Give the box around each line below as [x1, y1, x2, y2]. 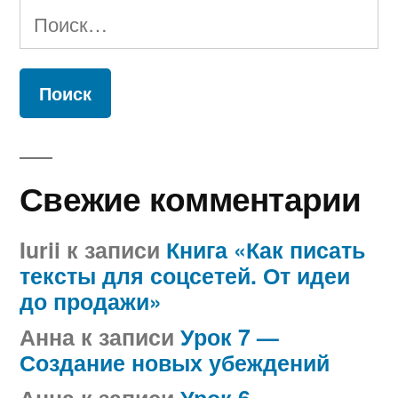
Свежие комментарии [20, 174, 362, 222]
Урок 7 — [180, 321, 279, 354]
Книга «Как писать [166, 234, 365, 267]
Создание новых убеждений [20, 346, 330, 379]
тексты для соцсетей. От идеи [20, 259, 350, 292]
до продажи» [20, 285, 162, 318]
